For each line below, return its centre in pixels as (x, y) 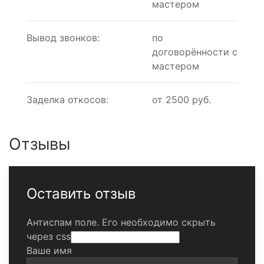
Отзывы (39, 144)
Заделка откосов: (67, 100)
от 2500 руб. (181, 100)
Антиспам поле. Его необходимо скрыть (121, 222)
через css (49, 237)
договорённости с (195, 52)
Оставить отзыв (81, 194)
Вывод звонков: (63, 38)
